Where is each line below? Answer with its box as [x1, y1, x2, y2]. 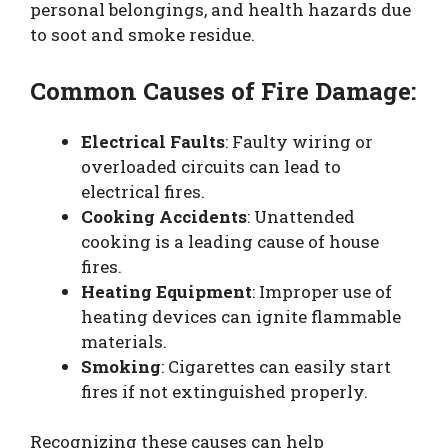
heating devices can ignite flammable [81, 304, 401, 328]
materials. [81, 329, 167, 353]
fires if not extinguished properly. [81, 379, 368, 403]
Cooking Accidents [81, 204, 247, 228]
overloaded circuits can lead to [81, 154, 341, 178]
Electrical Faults [81, 129, 225, 153]
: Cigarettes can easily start [161, 354, 391, 378]
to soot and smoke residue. [30, 23, 255, 47]
